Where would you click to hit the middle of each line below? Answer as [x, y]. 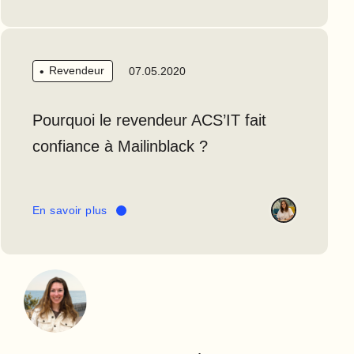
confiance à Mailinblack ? [120, 147]
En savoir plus [70, 210]
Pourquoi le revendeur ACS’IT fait [149, 121]
